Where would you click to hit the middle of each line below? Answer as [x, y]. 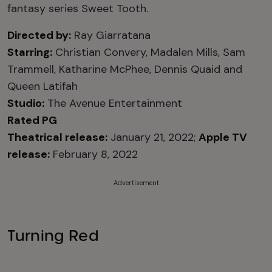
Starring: [30, 52]
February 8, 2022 [94, 154]
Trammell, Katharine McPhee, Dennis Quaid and [125, 69]
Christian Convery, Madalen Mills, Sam [149, 52]
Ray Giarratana [111, 35]
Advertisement [136, 183]
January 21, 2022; [153, 137]
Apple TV [223, 137]
